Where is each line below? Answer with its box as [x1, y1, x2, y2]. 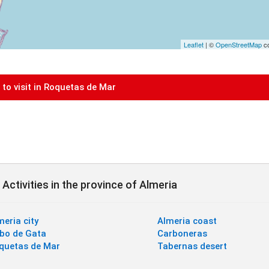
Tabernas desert [157, 241, 227, 252]
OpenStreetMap [215, 39, 262, 49]
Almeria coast [157, 216, 217, 227]
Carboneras [157, 228, 207, 240]
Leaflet [183, 39, 204, 49]
